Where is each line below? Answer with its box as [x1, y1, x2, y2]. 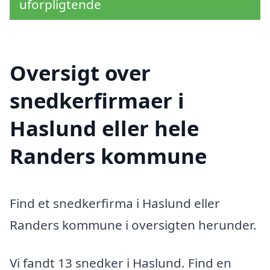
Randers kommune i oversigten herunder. [10, 216, 257, 233]
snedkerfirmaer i [10, 86, 184, 115]
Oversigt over [10, 58, 151, 87]
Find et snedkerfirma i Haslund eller [10, 194, 220, 212]
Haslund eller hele [10, 113, 199, 142]
